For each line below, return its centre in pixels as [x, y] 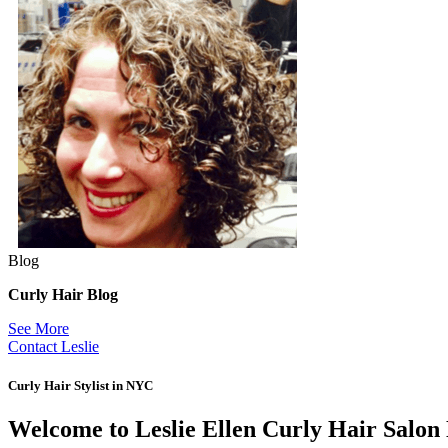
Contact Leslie [53, 346]
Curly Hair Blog [63, 294]
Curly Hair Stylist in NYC [80, 386]
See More [38, 328]
